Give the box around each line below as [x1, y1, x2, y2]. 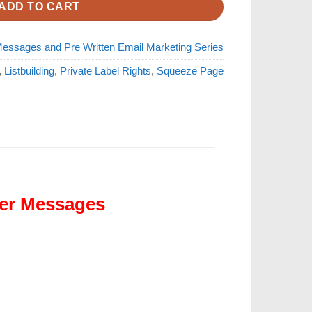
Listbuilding [3, 65, 54, 77]
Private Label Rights [59, 65, 151, 77]
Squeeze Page [156, 65, 224, 77]
